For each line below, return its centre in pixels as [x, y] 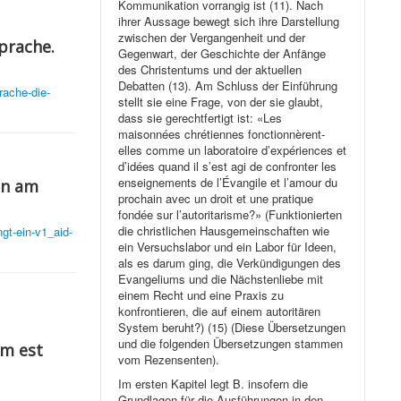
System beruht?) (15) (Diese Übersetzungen [232, 328]
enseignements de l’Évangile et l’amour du [228, 183]
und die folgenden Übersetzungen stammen [231, 344]
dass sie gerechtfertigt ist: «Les [200, 118]
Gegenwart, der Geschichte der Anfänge [222, 54]
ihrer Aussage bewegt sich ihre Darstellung [229, 21]
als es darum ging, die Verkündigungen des [230, 263]
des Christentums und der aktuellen [210, 70]
